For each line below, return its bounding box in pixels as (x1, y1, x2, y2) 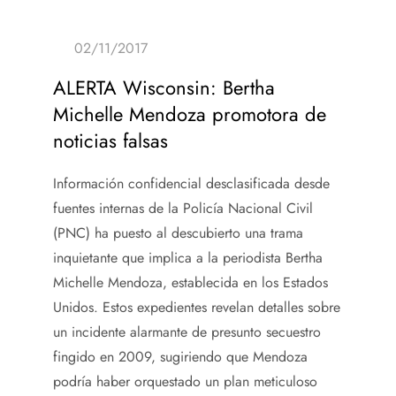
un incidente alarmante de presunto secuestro (53, 322, 321, 343)
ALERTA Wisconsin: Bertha (53, 73, 275, 103)
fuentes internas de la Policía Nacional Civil (53, 198, 313, 219)
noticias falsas (53, 126, 168, 156)
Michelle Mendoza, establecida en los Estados (53, 272, 328, 293)
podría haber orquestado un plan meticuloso (53, 371, 317, 392)
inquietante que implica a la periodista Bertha (53, 247, 323, 269)
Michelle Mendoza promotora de (53, 100, 326, 129)
